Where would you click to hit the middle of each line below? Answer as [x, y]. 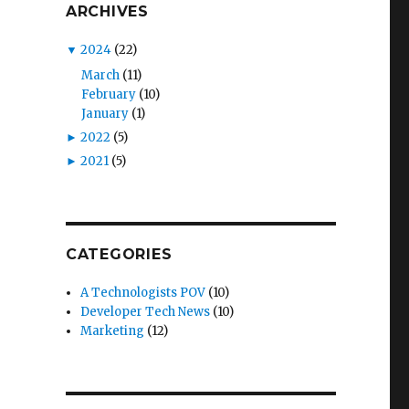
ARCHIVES [107, 11]
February [108, 94]
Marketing [113, 330]
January [105, 113]
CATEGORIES [119, 254]
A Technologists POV [143, 292]
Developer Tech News [146, 311]
